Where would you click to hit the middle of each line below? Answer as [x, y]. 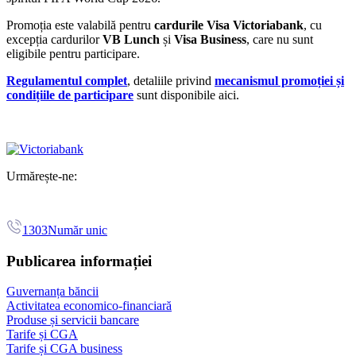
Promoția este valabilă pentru [80, 25]
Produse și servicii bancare [73, 320]
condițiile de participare [70, 95]
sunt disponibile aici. [186, 95]
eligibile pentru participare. [73, 53]
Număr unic [77, 230]
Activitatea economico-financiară [89, 306]
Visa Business [210, 39]
